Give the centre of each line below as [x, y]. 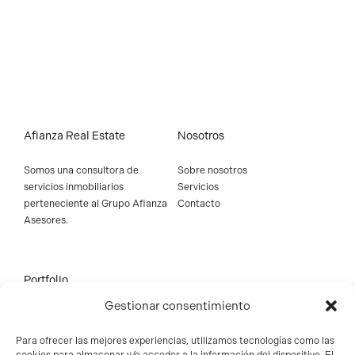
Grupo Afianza [134, 204]
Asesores [45, 221]
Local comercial [60, 332]
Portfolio [46, 281]
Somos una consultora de [81, 171]
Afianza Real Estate [74, 136]
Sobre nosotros [212, 171]
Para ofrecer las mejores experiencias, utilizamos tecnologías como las [175, 341]
